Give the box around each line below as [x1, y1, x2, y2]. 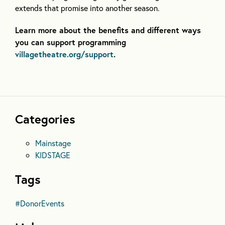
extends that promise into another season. [15, 3, 160, 14]
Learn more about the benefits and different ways [15, 25, 201, 36]
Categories [15, 111, 75, 128]
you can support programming [15, 37, 126, 48]
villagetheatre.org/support [15, 49, 114, 60]
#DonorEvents [15, 198, 64, 209]
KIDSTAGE [35, 150, 70, 161]
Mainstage [35, 138, 71, 149]
